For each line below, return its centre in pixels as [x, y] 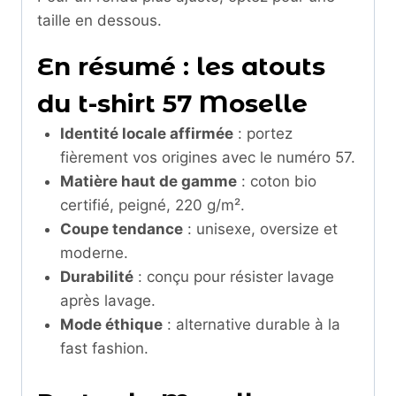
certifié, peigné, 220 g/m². [152, 206]
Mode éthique [111, 325]
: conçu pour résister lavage [233, 277]
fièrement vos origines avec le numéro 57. [207, 158]
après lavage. [107, 301]
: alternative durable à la [251, 325]
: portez [263, 134]
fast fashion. [104, 349]
